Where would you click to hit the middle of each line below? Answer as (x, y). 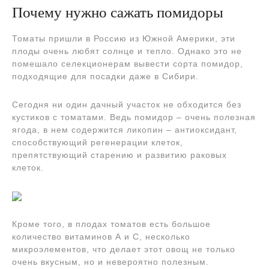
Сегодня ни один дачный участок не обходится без (127, 104)
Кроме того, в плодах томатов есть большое (111, 224)
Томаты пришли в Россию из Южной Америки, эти (124, 38)
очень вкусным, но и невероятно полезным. (110, 262)
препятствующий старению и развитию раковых (119, 155)
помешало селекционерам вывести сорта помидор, (128, 64)
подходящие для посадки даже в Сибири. (105, 76)
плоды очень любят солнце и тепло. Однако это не (127, 51)
